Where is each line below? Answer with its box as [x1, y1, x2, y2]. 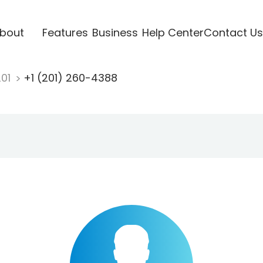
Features [42, 25, 88, 40]
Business [92, 25, 138, 40]
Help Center [141, 25, 204, 40]
